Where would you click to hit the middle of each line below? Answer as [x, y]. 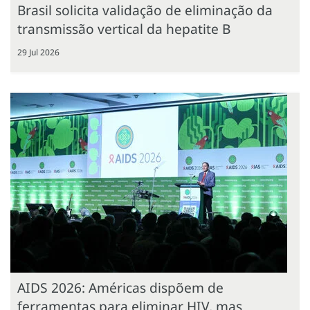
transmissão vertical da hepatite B [124, 28]
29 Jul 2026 [38, 52]
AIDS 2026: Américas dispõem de [120, 287]
